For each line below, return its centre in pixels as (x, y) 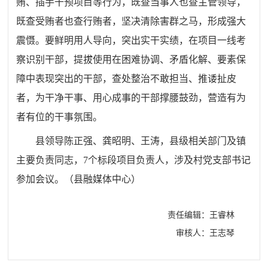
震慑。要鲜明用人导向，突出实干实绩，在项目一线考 (131, 40)
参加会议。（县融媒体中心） (79, 179)
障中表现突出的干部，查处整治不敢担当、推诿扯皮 (127, 78)
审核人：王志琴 (205, 232)
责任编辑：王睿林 (201, 214)
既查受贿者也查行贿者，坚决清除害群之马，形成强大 (131, 21)
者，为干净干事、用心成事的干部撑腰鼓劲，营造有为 (131, 98)
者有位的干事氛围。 (60, 117)
